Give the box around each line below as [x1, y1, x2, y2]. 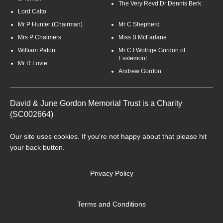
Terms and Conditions [77, 200, 146, 208]
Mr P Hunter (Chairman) [18, 21, 83, 28]
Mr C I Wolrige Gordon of [118, 47, 185, 54]
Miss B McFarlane [118, 34, 167, 41]
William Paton [18, 47, 55, 54]
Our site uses [10, 132, 54, 141]
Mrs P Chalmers [18, 34, 61, 41]
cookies [54, 132, 78, 141]
